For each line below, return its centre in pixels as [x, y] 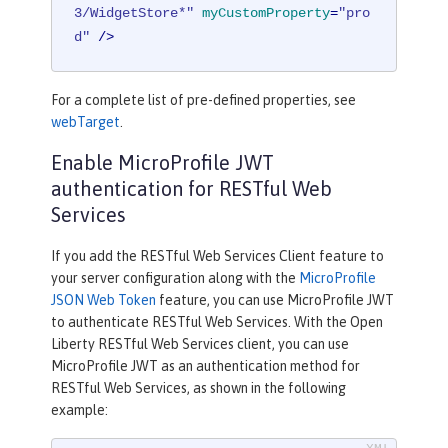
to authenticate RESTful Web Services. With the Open [217, 322]
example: [79, 410]
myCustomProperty [266, 13]
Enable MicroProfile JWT [162, 163]
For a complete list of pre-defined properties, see [203, 100]
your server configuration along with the [175, 278]
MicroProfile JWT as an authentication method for [205, 366]
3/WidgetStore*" [134, 13]
